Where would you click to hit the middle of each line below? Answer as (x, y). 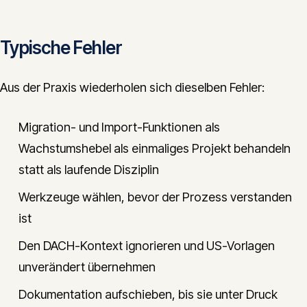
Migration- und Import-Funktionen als (119, 127)
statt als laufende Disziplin (89, 170)
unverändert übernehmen (87, 267)
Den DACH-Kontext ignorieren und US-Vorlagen (147, 246)
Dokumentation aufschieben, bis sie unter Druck (148, 294)
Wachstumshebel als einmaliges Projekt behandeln (155, 148)
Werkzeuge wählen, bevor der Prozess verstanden (155, 197)
